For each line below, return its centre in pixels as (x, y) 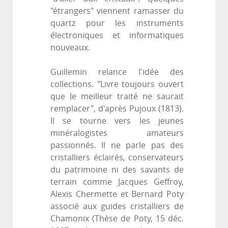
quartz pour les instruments (117, 23)
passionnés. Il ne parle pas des (117, 146)
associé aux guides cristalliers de (117, 207)
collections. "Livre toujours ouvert (117, 84)
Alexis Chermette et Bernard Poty (117, 194)
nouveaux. (70, 48)
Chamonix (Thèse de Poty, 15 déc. (117, 219)
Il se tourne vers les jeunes (117, 121)
